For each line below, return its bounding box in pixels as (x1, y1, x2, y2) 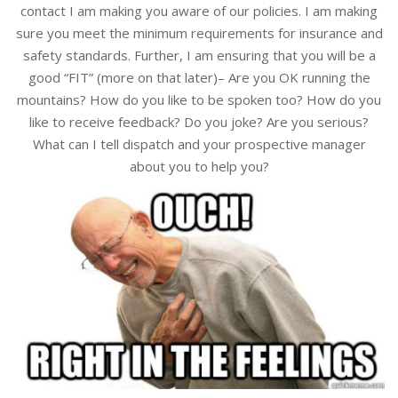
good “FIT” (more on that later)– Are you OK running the (28, 68, 370, 87)
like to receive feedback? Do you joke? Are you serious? (29, 113, 369, 131)
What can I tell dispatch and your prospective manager (32, 135, 366, 154)
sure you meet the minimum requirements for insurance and (15, 24, 383, 43)
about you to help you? (129, 157, 269, 176)
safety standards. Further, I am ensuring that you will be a (22, 46, 376, 65)
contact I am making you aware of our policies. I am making (20, 2, 378, 20)
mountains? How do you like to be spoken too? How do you (17, 91, 381, 109)
